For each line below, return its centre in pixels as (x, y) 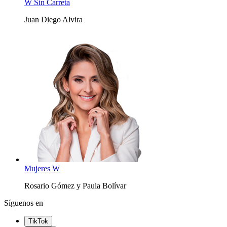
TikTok (38, 221)
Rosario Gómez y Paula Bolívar (75, 186)
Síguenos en (24, 203)
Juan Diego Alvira (53, 20)
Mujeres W (42, 169)
